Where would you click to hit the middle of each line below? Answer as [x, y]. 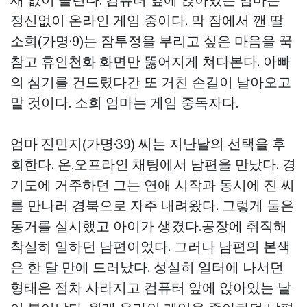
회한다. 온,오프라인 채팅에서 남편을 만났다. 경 [153, 164]
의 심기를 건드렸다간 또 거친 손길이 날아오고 [151, 82]
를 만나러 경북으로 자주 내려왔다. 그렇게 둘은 [152, 205]
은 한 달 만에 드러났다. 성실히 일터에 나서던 [147, 267]
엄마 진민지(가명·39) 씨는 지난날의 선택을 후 [148, 144]
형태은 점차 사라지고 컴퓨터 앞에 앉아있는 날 [151, 287]
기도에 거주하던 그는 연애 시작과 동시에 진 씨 [152, 185]
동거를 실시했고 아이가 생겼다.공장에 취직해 [149, 226]
